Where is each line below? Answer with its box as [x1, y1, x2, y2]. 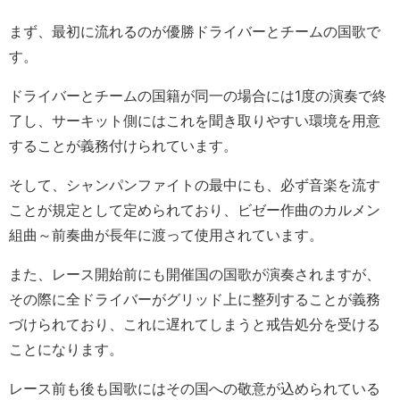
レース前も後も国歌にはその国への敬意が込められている [9, 379, 380, 398]
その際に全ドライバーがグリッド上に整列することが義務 [9, 290, 380, 309]
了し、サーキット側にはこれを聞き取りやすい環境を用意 [9, 112, 380, 130]
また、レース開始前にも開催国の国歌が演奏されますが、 [9, 265, 380, 284]
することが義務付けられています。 [9, 137, 237, 155]
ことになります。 [9, 340, 123, 359]
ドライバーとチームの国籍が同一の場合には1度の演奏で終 [9, 87, 387, 105]
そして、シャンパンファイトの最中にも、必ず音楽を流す [9, 176, 380, 195]
